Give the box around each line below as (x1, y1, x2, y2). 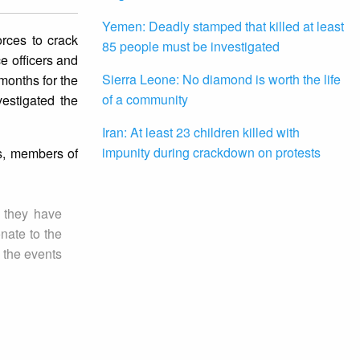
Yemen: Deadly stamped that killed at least (102, 17, 344, 36)
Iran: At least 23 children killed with (102, 123, 300, 142)
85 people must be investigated (102, 37, 280, 56)
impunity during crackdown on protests (102, 143, 321, 162)
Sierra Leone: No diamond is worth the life (102, 70, 341, 89)
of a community (102, 90, 188, 109)
